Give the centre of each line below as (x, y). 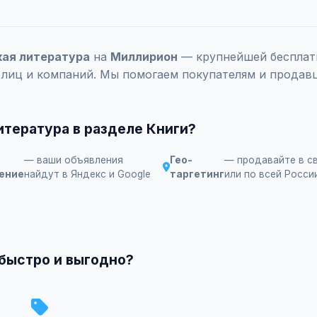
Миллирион (144, 57)
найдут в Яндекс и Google (87, 174)
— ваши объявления (74, 160)
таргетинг (197, 174)
